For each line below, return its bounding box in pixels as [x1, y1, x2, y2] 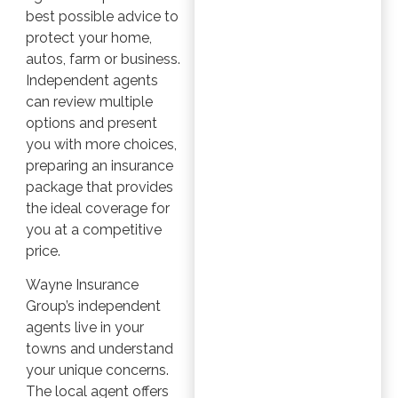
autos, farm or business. [25, 50, 180, 68]
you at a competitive [25, 220, 162, 238]
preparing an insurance [25, 156, 173, 174]
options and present [25, 114, 157, 131]
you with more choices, [25, 135, 177, 153]
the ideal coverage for [25, 199, 170, 217]
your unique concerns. [25, 362, 169, 379]
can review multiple [25, 92, 153, 110]
